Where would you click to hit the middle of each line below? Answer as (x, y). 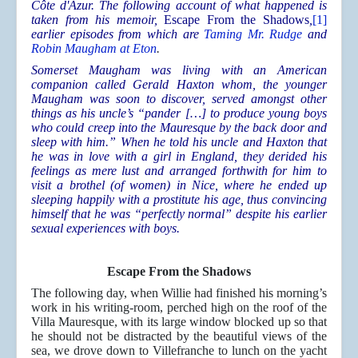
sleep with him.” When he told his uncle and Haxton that (179, 142)
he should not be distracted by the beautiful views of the (179, 336)
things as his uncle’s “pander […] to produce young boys (179, 113)
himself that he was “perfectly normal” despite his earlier (179, 214)
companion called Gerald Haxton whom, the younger (179, 85)
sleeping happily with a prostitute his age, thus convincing (179, 200)
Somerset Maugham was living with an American (179, 70)
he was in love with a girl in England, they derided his (179, 157)
